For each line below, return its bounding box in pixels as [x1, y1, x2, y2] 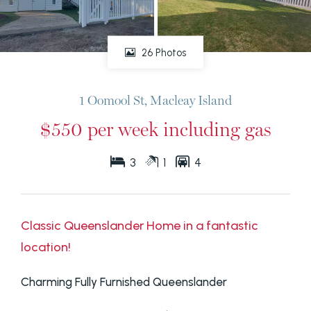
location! [21, 239, 71, 255]
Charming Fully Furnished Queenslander [21, 275, 227, 289]
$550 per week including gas [40, 117, 271, 141]
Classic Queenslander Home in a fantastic [21, 218, 258, 234]
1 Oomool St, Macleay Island [79, 92, 232, 108]
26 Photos [139, 46, 186, 59]
